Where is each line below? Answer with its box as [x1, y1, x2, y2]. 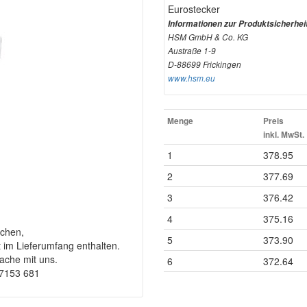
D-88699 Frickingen [168, 59, 241, 70]
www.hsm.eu [168, 73, 215, 84]
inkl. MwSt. [263, 129, 304, 140]
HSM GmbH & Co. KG [168, 32, 248, 42]
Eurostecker [168, 2, 220, 16]
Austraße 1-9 [168, 45, 216, 56]
